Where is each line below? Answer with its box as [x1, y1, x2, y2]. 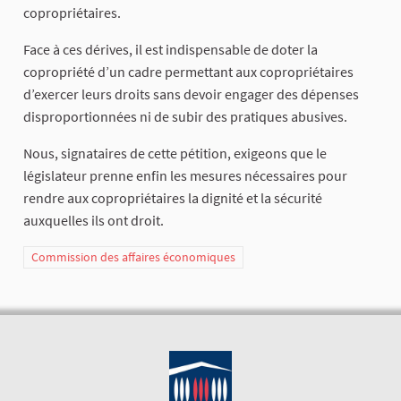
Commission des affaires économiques [31, 249, 235, 266]
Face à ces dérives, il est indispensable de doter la [23, 40, 318, 59]
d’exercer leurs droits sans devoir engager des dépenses [23, 85, 359, 104]
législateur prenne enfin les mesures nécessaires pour [23, 166, 347, 185]
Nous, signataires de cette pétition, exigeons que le [23, 144, 327, 163]
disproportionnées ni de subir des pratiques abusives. [23, 107, 347, 126]
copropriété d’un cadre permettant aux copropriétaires [23, 63, 354, 81]
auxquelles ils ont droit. [23, 211, 164, 230]
